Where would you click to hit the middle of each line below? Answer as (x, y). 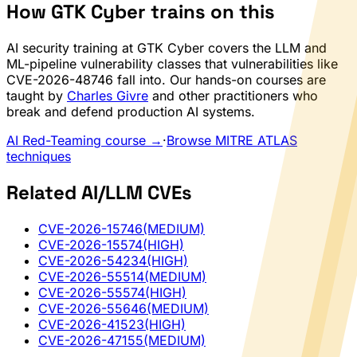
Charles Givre (108, 96)
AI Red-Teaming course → (84, 141)
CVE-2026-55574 (92, 292)
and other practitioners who (233, 96)
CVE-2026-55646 (92, 308)
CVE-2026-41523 (91, 324)
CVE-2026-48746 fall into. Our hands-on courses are (166, 80)
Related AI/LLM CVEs (99, 192)
